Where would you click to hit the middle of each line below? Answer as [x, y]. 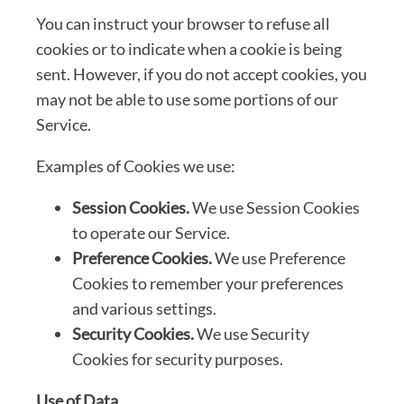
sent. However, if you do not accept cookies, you [202, 73]
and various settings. [144, 308]
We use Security [252, 333]
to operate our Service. [151, 232]
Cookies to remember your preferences [208, 283]
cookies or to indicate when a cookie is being [189, 48]
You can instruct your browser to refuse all [183, 23]
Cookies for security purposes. [178, 358]
